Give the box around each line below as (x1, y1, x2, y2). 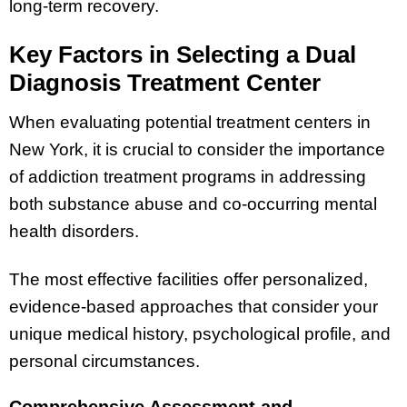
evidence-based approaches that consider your (9, 296, 378, 316)
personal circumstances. (9, 351, 200, 371)
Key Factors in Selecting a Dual (9, 41, 356, 69)
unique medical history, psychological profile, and (9, 323, 391, 343)
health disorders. (9, 221, 144, 241)
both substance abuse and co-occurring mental (9, 194, 377, 213)
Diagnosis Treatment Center (9, 69, 321, 97)
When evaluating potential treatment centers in (9, 112, 371, 132)
